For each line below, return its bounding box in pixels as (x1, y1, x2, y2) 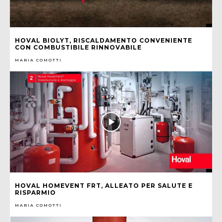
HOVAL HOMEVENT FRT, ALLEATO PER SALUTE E (15, 181, 193, 189)
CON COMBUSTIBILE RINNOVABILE (15, 43, 142, 51)
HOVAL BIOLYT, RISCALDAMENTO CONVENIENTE (15, 36, 192, 44)
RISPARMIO (15, 188, 56, 196)
